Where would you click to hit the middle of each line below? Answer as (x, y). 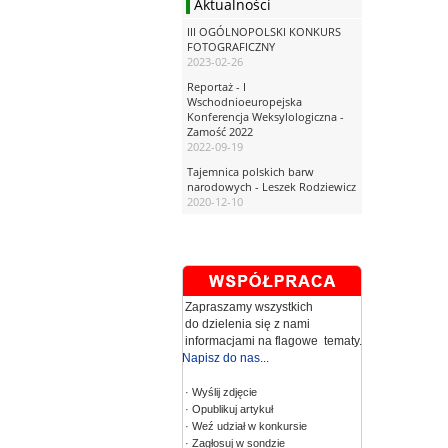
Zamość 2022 (220, 131)
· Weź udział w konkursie (244, 426)
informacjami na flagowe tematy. (272, 341)
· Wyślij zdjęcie (219, 392)
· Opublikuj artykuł (227, 409)
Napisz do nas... (225, 358)
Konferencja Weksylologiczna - (265, 116)
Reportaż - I (216, 86)
